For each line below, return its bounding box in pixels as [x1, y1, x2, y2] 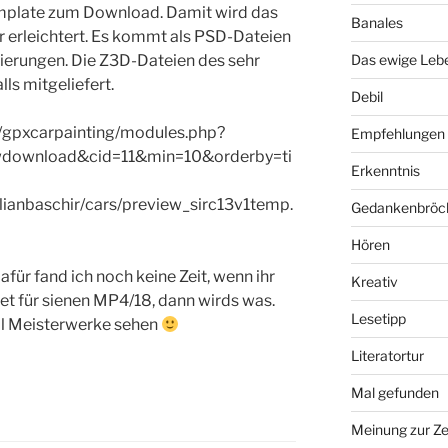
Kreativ [350, 273, 398, 291]
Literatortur [350, 347, 424, 365]
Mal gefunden [350, 384, 439, 402]
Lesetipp [350, 310, 406, 328]
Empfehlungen [350, 125, 445, 143]
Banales [350, 14, 403, 32]
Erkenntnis [350, 162, 420, 180]
